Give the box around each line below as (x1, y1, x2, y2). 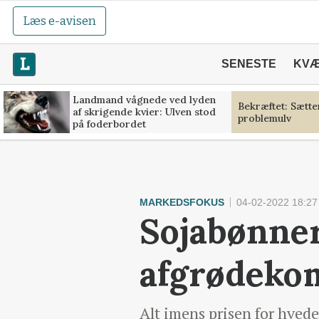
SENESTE (221, 58, 276, 70)
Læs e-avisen (23, 14, 97, 28)
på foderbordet (72, 117, 146, 130)
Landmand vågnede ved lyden (72, 93, 216, 106)
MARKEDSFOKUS (140, 197, 224, 208)
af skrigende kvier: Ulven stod (72, 105, 216, 118)
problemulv (237, 111, 291, 125)
